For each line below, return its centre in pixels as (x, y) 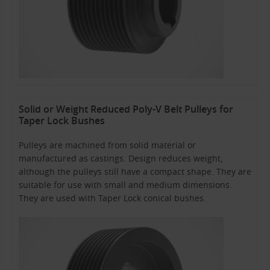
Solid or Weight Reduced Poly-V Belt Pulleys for (126, 109)
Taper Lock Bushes (62, 120)
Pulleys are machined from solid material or (107, 145)
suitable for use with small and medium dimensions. (125, 184)
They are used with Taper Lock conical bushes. (112, 198)
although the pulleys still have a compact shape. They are (135, 171)
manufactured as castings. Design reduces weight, (121, 158)
